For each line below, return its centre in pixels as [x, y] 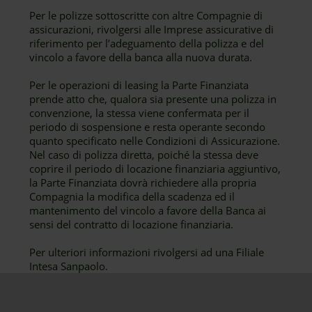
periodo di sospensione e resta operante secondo [148, 127]
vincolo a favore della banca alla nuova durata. [141, 57]
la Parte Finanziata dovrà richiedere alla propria [143, 182]
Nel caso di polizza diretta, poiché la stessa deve [144, 155]
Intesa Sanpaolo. [69, 266]
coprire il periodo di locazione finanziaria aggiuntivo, [155, 169]
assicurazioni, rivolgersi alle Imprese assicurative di [152, 29]
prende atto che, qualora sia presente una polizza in [153, 99]
